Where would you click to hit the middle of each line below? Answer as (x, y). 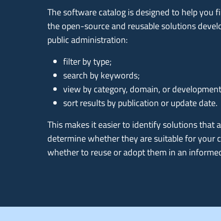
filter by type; (87, 61)
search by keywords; (101, 75)
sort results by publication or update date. (140, 103)
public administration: (88, 39)
